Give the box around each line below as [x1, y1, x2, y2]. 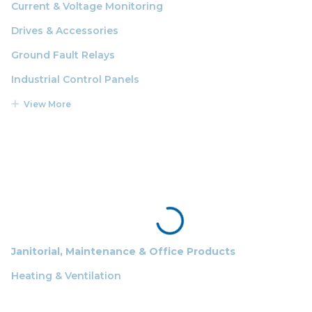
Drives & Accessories [11, 24, 118, 37]
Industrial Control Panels [11, 72, 139, 86]
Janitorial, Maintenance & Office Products [11, 244, 235, 258]
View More [24, 98, 71, 109]
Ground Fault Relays [11, 48, 115, 61]
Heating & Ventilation [11, 269, 121, 282]
